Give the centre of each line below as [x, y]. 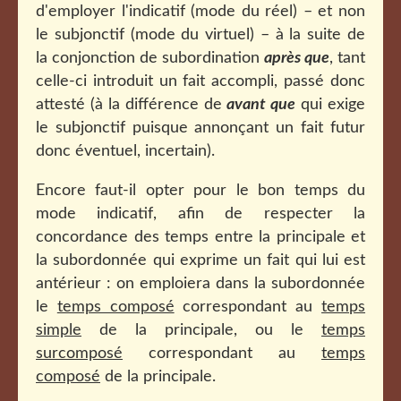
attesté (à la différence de [132, 105]
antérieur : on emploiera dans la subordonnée [200, 284]
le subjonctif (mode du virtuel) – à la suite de [200, 35]
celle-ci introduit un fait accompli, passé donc [200, 81]
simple [59, 330]
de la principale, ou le [201, 330]
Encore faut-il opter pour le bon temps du [200, 191]
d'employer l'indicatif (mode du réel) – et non [200, 12]
